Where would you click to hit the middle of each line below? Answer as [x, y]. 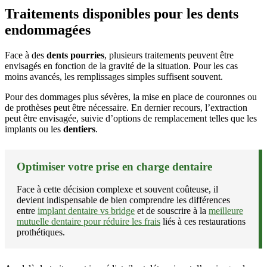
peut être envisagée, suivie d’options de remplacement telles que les [131, 118]
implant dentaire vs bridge [86, 211]
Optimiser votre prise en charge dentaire [114, 166]
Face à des [26, 55]
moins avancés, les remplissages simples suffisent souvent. [114, 76]
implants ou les [34, 129]
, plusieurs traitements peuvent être [169, 55]
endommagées [48, 30]
